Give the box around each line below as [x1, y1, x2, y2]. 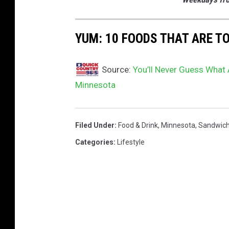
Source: [100, 64, 133, 75]
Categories [75, 138, 113, 147]
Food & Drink [118, 121, 158, 130]
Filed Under [75, 121, 114, 130]
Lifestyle [117, 138, 145, 147]
